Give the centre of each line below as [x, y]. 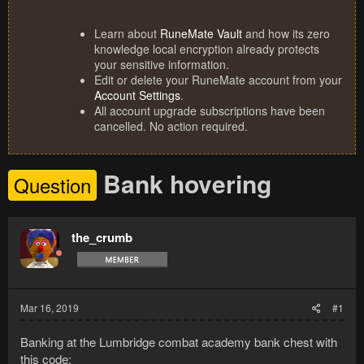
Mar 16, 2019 [50, 308]
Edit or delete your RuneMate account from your [218, 80]
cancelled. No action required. [171, 126]
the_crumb [102, 238]
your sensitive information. [162, 65]
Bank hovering [187, 184]
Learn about [127, 34]
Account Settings [137, 95]
